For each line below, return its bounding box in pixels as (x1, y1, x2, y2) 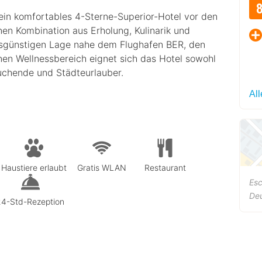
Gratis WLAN (77, 162, 126, 173)
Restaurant (144, 162, 186, 173)
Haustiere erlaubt (1, 162, 67, 173)
